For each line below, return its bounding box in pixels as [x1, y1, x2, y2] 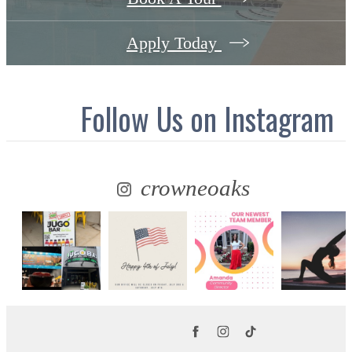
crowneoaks [134, 174, 250, 200]
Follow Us [81, 95, 190, 141]
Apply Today [126, 33, 222, 53]
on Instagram [190, 95, 334, 141]
